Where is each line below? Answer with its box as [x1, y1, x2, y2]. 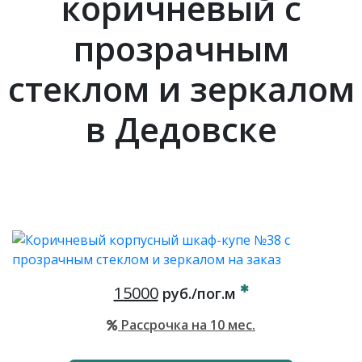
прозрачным [73, 25, 289, 71]
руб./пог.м [158, 284, 240, 303]
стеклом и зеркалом [7, 65, 355, 112]
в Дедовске [85, 106, 277, 152]
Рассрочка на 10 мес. [118, 316, 255, 334]
